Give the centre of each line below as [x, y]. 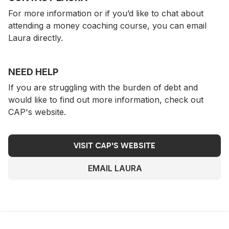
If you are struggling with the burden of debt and [103, 87]
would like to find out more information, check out [106, 100]
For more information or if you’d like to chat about [106, 13]
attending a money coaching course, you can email [107, 26]
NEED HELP [33, 72]
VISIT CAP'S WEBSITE [114, 145]
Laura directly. [36, 38]
